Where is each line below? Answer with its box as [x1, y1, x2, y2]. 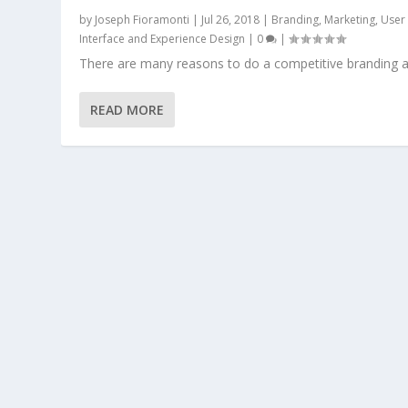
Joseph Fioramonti [95, 11, 190, 27]
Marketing [324, 11, 376, 27]
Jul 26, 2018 [201, 11, 260, 27]
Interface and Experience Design [79, 30, 246, 46]
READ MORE [90, 100, 165, 118]
